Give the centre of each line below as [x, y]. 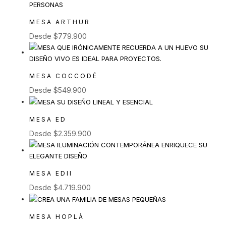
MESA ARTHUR [60, 22]
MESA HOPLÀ [57, 217]
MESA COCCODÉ [64, 76]
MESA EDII [51, 174]
